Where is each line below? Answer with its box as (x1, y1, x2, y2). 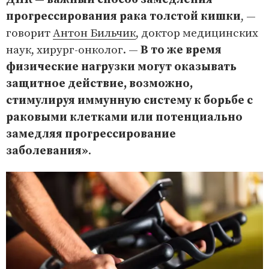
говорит (6, 26, 53, 40)
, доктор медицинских (136, 26, 258, 40)
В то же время (141, 43, 222, 57)
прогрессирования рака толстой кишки (6, 9, 241, 23)
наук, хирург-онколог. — (6, 43, 141, 57)
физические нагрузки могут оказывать (6, 59, 237, 74)
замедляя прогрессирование (6, 127, 176, 141)
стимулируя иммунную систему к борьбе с (6, 93, 253, 107)
